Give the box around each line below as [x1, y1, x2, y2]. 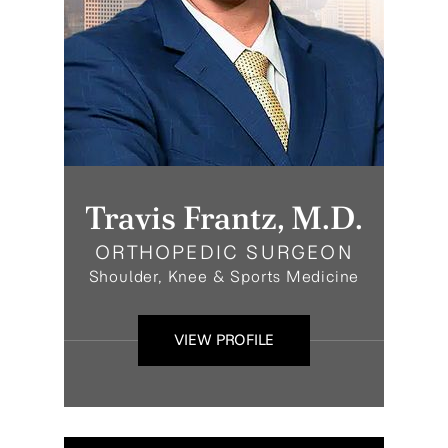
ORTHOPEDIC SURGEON [95, 241, 353, 264]
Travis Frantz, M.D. [85, 197, 363, 239]
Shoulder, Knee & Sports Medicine [88, 267, 360, 286]
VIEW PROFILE [174, 331, 274, 349]
